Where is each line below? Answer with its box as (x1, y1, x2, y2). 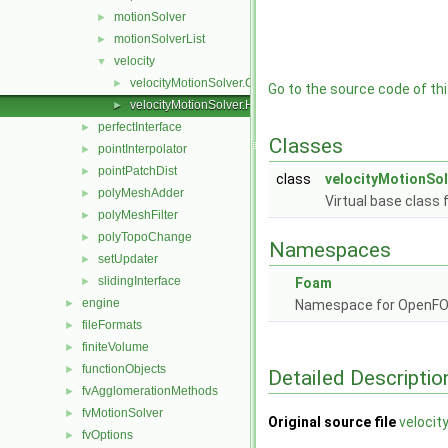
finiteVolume (82, 340, 149, 354)
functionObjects (82, 362, 166, 376)
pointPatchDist (98, 164, 177, 178)
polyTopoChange (98, 230, 192, 244)
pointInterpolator (98, 142, 187, 156)
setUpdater (98, 252, 158, 266)
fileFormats (82, 318, 142, 332)
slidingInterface (98, 274, 181, 288)
